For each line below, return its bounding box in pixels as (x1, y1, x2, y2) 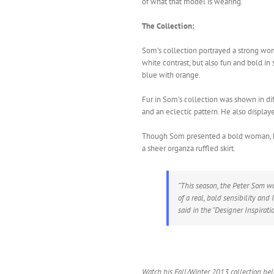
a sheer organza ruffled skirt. (142, 143, 235, 154)
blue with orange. (142, 70, 201, 80)
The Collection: (142, 21, 194, 31)
